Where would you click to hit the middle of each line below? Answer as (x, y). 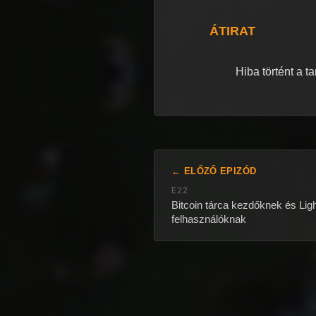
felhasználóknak (209, 219)
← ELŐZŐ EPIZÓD (214, 171)
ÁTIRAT (232, 31)
